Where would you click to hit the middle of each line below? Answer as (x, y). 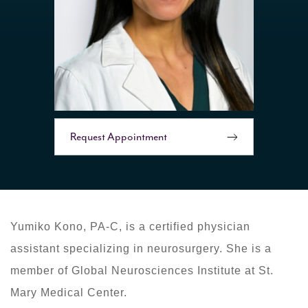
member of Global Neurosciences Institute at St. (142, 271)
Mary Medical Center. (69, 293)
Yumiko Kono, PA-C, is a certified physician (130, 227)
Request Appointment (119, 137)
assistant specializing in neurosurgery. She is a (141, 249)
